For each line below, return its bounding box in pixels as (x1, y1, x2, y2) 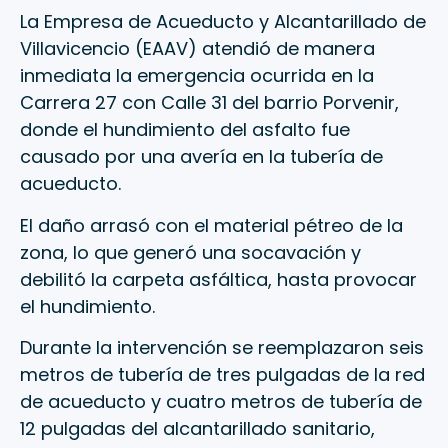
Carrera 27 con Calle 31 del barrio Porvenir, (20, 90, 399, 116)
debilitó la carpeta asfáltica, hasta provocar (20, 266, 417, 292)
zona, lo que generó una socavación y (20, 239, 361, 265)
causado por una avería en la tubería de (20, 144, 383, 170)
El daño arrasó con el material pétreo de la (20, 212, 403, 238)
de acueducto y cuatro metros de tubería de (20, 389, 422, 415)
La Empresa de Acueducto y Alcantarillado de (20, 9, 426, 35)
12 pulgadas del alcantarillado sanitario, (20, 416, 375, 442)
